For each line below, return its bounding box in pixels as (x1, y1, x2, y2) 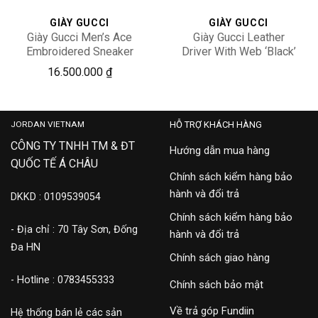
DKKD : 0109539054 (11, 191, 101, 204)
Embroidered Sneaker (26, 44, 133, 58)
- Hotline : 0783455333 (11, 273, 114, 286)
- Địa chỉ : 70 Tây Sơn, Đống (11, 223, 138, 236)
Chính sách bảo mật (170, 278, 263, 291)
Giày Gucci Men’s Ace (27, 30, 132, 44)
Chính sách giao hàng (170, 251, 270, 265)
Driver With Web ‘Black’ (181, 44, 296, 58)
